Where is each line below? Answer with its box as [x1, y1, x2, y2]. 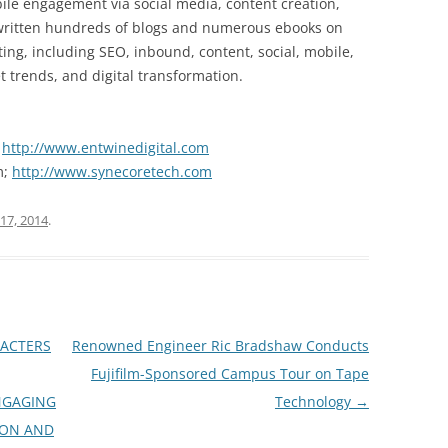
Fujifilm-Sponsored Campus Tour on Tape [90, 364, 369, 383]
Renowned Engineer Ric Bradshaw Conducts [71, 336, 369, 355]
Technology [274, 392, 355, 411]
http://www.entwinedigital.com [2, 138, 209, 157]
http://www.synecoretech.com [12, 162, 212, 181]
